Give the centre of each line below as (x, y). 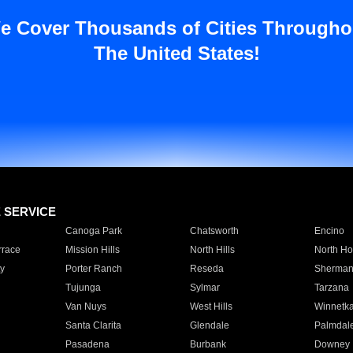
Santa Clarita (93, 325)
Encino (329, 231)
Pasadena (87, 344)
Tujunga (83, 288)
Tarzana (331, 288)
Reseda (206, 269)
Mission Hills (92, 250)
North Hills (212, 250)
